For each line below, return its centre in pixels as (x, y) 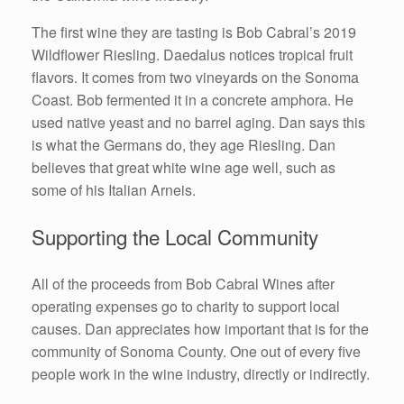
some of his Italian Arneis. (114, 189)
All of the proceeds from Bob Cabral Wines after (183, 284)
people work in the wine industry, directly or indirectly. (201, 374)
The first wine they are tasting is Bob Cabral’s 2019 (194, 32)
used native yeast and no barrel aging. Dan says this (198, 122)
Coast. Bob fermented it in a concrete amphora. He (193, 99)
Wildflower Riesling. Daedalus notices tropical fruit (192, 54)
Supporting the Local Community (175, 237)
